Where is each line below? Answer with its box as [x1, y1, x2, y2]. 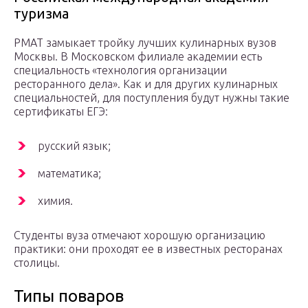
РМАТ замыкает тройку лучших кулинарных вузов [14, 36, 276, 49]
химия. [38, 194, 73, 207]
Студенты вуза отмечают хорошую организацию [14, 228, 265, 241]
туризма [14, 5, 69, 21]
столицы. [14, 256, 60, 269]
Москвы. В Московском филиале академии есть [14, 49, 262, 63]
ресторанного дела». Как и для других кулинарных [14, 77, 278, 90]
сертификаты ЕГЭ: [14, 104, 108, 118]
